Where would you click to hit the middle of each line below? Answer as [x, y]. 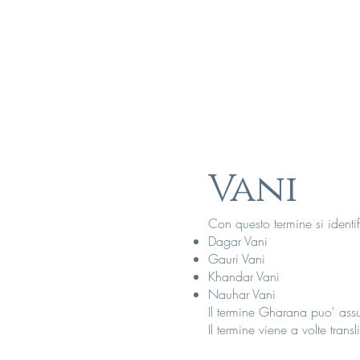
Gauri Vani [237, 259]
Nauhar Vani [242, 294]
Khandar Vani [244, 276]
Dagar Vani [238, 241]
